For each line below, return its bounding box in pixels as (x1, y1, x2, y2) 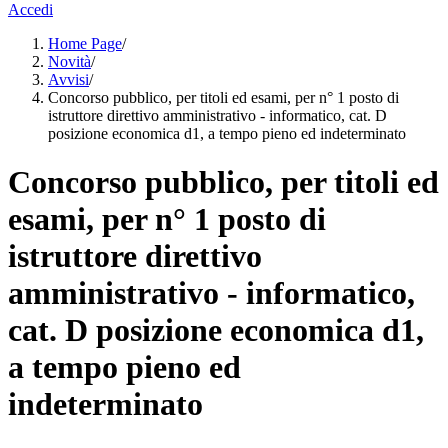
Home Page (48, 35, 122, 52)
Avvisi (48, 71, 89, 88)
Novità (48, 53, 91, 70)
